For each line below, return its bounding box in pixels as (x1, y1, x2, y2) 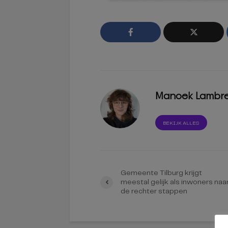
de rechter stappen (121, 188, 187, 195)
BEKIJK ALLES (163, 121, 200, 126)
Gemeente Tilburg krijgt (121, 169, 202, 177)
